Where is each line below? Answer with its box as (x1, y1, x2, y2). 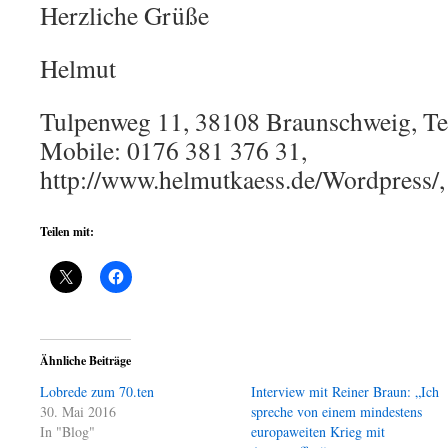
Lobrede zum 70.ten (40, 382, 154, 401)
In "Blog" (40, 422, 95, 441)
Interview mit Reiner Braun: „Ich (251, 382, 440, 401)
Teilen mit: (40, 223, 94, 240)
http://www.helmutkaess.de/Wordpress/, (40, 162, 445, 196)
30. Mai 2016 (40, 402, 116, 421)
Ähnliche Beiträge (40, 352, 131, 369)
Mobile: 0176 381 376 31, (40, 133, 307, 167)
